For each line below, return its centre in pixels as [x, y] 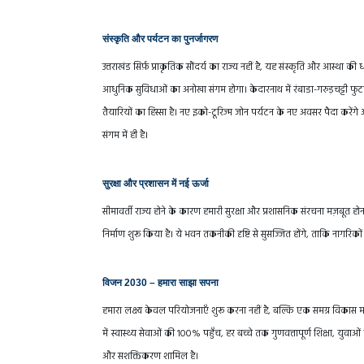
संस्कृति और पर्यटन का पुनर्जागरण [160, 39]
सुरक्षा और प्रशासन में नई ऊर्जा [156, 184]
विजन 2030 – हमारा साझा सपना [160, 283]
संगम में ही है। [125, 136]
